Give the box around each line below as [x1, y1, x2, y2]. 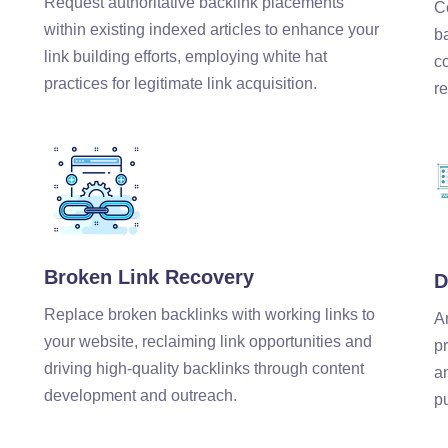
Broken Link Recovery [43, 266, 254, 288]
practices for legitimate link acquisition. [43, 75, 317, 93]
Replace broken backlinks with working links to [43, 306, 375, 323]
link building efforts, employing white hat [43, 48, 327, 66]
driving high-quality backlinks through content [43, 360, 364, 377]
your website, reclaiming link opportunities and [43, 333, 372, 350]
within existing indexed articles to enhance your [43, 21, 379, 39]
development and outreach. [43, 387, 237, 404]
